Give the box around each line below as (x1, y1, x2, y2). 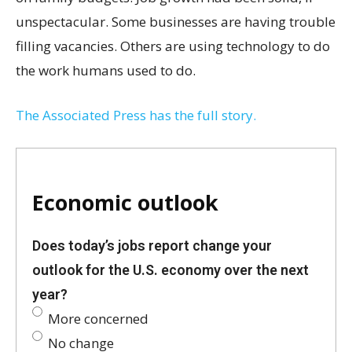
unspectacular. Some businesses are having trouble (16, 12, 335, 31)
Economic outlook (32, 187, 218, 217)
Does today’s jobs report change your (32, 236, 272, 254)
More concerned (48, 309, 148, 328)
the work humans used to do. (16, 60, 196, 79)
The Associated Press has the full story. (16, 105, 256, 124)
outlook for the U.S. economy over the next (32, 261, 309, 278)
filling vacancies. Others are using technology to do (16, 36, 330, 55)
